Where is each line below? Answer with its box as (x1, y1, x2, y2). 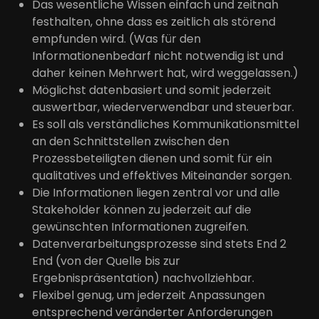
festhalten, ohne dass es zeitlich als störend (32, 14, 276, 30)
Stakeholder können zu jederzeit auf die (32, 202, 251, 218)
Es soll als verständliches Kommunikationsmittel (32, 116, 299, 132)
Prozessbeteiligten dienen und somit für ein (32, 150, 272, 167)
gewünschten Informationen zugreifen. (32, 219, 249, 235)
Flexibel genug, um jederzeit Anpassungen (32, 287, 265, 303)
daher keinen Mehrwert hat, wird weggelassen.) (32, 65, 298, 81)
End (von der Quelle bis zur (32, 253, 180, 269)
